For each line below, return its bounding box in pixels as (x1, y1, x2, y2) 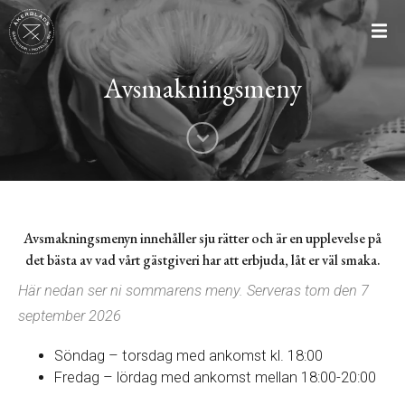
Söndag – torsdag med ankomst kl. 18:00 (54, 346, 323, 364)
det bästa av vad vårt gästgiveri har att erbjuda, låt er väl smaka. (24, 250, 381, 269)
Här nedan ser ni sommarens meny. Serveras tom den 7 (18, 281, 369, 299)
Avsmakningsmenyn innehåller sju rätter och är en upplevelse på (24, 229, 381, 248)
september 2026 (18, 306, 121, 325)
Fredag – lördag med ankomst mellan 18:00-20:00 (54, 368, 376, 386)
